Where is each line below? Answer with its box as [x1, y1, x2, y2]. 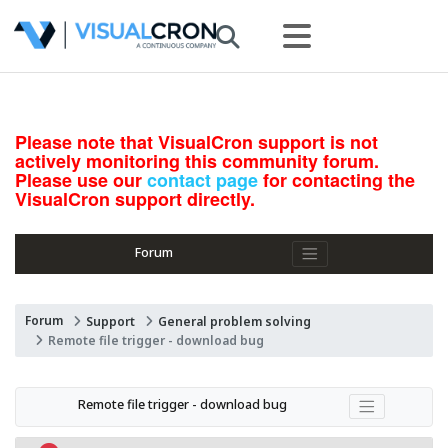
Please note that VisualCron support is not [15, 129, 378, 155]
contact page [147, 167, 258, 193]
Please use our [15, 167, 147, 193]
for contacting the [258, 167, 415, 193]
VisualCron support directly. [15, 186, 255, 212]
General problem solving [158, 312, 311, 330]
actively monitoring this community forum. [15, 148, 379, 174]
